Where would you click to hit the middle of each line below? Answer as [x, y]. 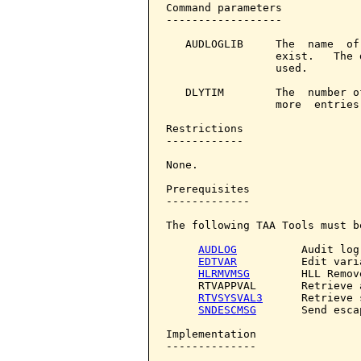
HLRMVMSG [224, 274]
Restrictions [205, 129]
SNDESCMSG [227, 310]
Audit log [298, 249]
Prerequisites [208, 189]
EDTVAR [218, 261]
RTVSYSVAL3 [230, 298]
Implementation [211, 334]
